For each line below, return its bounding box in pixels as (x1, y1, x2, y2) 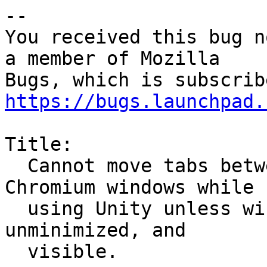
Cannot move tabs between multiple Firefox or (5, 155, 27, 177)
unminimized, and (5, 219, 186, 241)
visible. (5, 241, 27, 263)
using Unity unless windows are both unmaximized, (5, 198, 27, 220)
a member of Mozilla (5, 48, 220, 70)
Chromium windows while (5, 176, 254, 198)
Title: (5, 133, 73, 156)
